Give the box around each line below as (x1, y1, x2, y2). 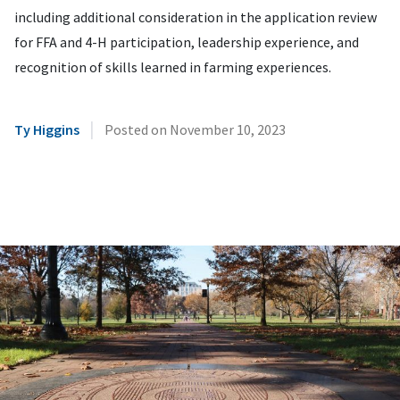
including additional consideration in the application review (14, 8, 377, 26)
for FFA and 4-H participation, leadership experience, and (14, 33, 359, 51)
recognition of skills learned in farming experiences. (14, 58, 331, 76)
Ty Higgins (14, 121, 79, 138)
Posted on (104, 121, 170, 138)
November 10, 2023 (170, 121, 286, 138)
